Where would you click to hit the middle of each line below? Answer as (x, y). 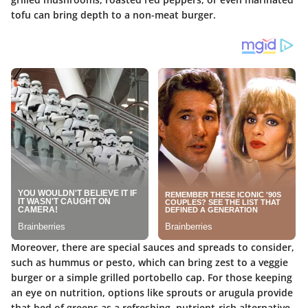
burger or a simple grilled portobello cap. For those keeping (152, 278)
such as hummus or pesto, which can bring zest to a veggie (150, 263)
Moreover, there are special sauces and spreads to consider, (153, 247)
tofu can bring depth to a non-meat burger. (113, 15)
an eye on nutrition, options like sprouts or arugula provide (152, 293)
